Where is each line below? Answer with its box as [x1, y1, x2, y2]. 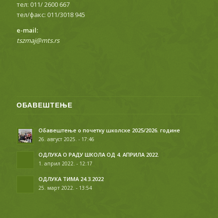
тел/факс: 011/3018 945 [16, 10, 85, 19]
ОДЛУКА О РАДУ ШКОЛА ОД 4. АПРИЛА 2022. [38, 150, 159, 158]
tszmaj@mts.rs [16, 36, 59, 45]
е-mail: [16, 26, 38, 35]
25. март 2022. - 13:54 [38, 184, 92, 191]
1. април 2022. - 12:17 [38, 160, 92, 167]
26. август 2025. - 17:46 [38, 135, 94, 143]
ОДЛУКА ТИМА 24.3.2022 [38, 175, 104, 182]
